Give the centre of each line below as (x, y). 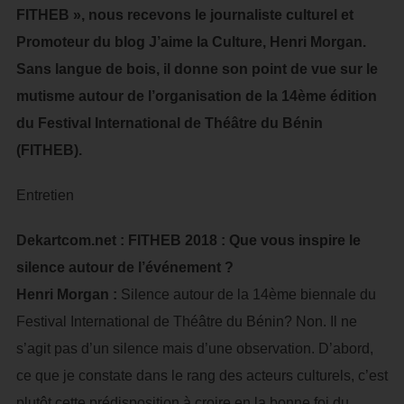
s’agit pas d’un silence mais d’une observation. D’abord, (194, 349)
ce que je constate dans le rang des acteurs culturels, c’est (202, 376)
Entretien (45, 195)
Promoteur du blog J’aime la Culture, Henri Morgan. (191, 42)
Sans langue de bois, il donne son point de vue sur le (197, 69)
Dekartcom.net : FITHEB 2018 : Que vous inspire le (188, 240)
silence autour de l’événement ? (124, 267)
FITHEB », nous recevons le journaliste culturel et (184, 15)
